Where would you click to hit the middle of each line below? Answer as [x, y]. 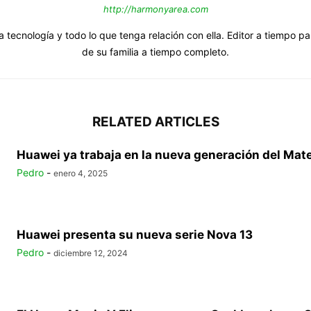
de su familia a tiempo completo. [155, 51]
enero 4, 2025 [81, 173]
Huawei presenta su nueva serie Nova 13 [135, 234]
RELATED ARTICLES [155, 121]
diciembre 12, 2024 [91, 253]
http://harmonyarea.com [155, 9]
